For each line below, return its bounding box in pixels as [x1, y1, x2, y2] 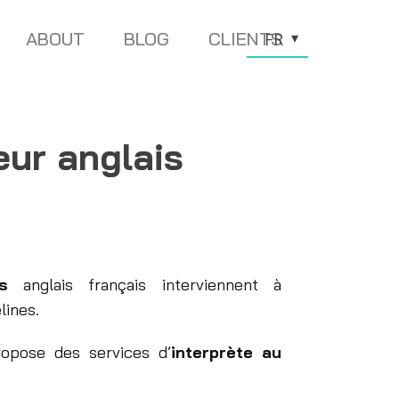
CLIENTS [208, 28, 282, 51]
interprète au [170, 342, 281, 363]
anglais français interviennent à [23, 274, 282, 296]
